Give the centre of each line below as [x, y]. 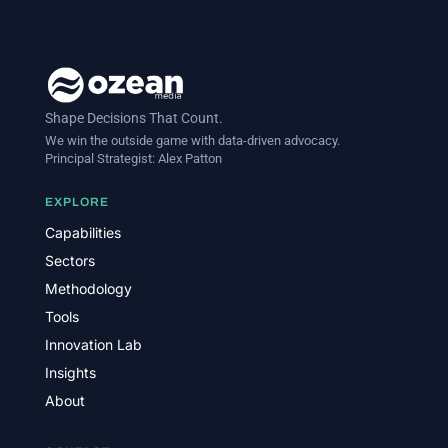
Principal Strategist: [101, 158]
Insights [70, 372]
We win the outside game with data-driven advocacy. [192, 140]
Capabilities [82, 232]
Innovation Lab [93, 344]
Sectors [69, 260]
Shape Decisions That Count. [133, 117]
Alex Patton [189, 158]
